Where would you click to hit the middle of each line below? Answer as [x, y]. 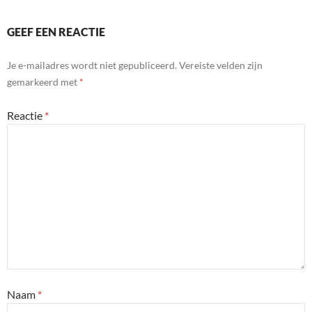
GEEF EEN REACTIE [56, 32]
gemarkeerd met [43, 82]
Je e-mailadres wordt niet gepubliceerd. [92, 65]
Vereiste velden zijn [221, 65]
